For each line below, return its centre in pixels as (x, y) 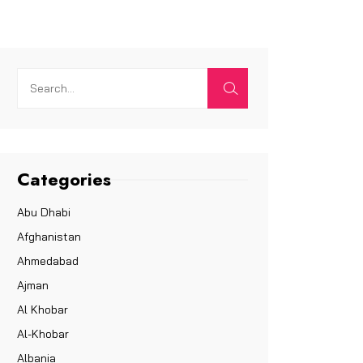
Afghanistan (49, 236)
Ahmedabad (48, 261)
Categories (64, 179)
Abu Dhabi (44, 212)
